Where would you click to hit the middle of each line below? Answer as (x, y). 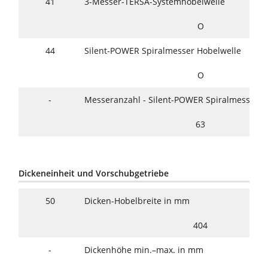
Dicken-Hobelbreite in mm (137, 201)
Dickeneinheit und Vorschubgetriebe (94, 173)
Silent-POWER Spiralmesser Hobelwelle (163, 51)
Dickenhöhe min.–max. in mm (144, 250)
